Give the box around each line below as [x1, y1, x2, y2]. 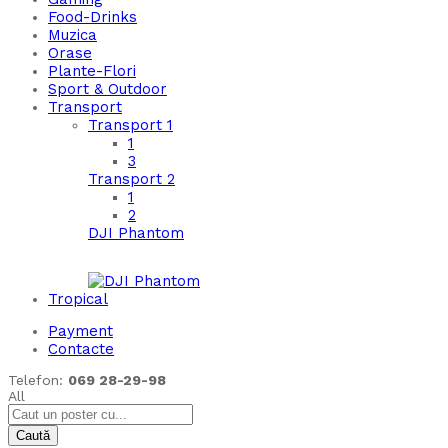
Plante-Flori [48, 62, 136, 81]
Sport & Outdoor [48, 80, 167, 99]
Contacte [48, 340, 114, 359]
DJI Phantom [88, 224, 184, 243]
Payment [48, 322, 113, 341]
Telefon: [8, 372, 68, 389]
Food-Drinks [48, 8, 137, 27]
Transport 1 [88, 116, 173, 135]
